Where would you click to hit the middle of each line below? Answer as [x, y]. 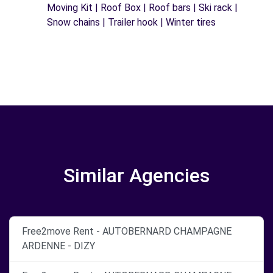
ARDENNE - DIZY [58, 246]
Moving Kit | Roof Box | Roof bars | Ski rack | [142, 8]
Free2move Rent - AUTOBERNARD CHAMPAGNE [127, 231]
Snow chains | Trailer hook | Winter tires [131, 22]
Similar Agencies [136, 175]
